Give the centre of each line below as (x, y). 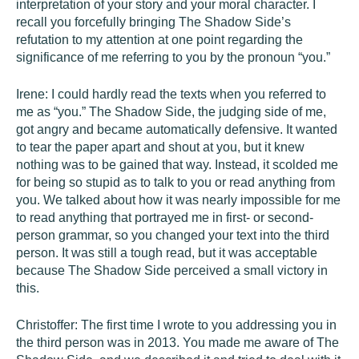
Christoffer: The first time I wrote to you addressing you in (176, 325)
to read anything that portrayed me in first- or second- (165, 218)
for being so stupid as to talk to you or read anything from (175, 182)
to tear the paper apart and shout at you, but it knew (160, 147)
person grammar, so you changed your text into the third (173, 235)
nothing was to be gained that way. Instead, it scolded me (177, 165)
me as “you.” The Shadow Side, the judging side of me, (171, 112)
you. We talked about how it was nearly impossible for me (178, 200)
